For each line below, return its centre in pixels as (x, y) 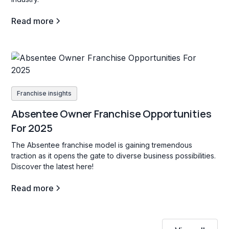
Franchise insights (44, 93)
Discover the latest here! (53, 166)
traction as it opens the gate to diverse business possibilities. (114, 155)
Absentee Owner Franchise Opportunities (111, 113)
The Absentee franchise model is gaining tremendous (102, 145)
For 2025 (32, 128)
